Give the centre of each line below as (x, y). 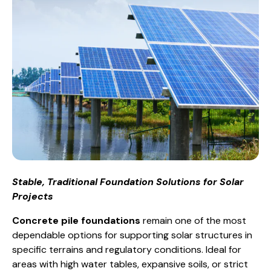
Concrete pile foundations (76, 220)
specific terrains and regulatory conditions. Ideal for (127, 249)
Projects (33, 196)
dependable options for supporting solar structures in (132, 235)
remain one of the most (193, 220)
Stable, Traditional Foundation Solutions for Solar (128, 181)
